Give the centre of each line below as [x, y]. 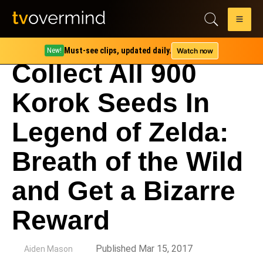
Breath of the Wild [127, 161]
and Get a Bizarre [124, 191]
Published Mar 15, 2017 [144, 249]
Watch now [195, 50]
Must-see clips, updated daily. [118, 50]
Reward [61, 220]
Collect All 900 [104, 73]
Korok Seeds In [111, 103]
